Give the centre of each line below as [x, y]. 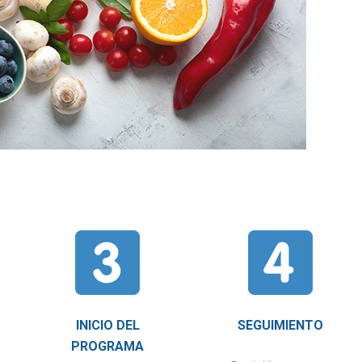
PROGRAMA [108, 346]
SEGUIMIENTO [281, 325]
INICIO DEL [107, 325]
